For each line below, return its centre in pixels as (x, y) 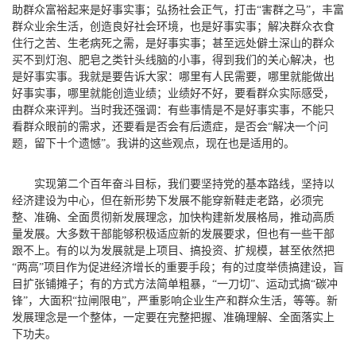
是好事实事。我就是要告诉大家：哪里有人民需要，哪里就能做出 (173, 76)
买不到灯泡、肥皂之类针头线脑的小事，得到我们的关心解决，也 (173, 60)
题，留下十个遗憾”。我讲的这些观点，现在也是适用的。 (153, 143)
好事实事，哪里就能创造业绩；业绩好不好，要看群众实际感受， (173, 93)
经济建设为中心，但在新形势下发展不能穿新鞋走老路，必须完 (168, 200)
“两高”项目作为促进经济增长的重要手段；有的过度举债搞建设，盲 (178, 267)
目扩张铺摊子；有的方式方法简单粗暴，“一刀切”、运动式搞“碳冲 (175, 284)
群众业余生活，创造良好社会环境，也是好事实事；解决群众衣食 (173, 26)
